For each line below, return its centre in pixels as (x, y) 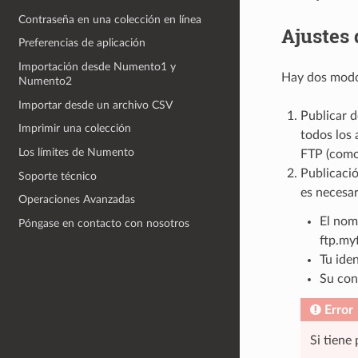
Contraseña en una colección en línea (110, 19)
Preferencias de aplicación (82, 43)
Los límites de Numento (77, 152)
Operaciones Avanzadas (77, 200)
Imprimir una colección (75, 129)
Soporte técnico (58, 176)
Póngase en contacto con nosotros (104, 223)
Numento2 (46, 82)
